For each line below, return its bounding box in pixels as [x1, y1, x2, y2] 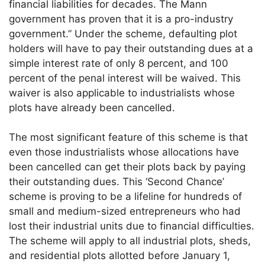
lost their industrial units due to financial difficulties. [9, 220, 255, 232]
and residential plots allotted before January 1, [9, 250, 231, 262]
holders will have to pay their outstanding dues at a [9, 42, 254, 54]
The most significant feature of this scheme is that [9, 131, 248, 144]
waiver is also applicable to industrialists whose [9, 86, 235, 99]
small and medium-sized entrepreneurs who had [9, 205, 241, 218]
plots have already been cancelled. [9, 101, 176, 114]
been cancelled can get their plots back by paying [9, 161, 246, 173]
